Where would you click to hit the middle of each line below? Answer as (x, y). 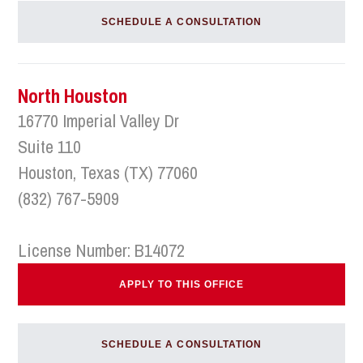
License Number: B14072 (102, 250)
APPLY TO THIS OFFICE (181, 284)
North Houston (73, 96)
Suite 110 (50, 147)
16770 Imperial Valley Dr (99, 121)
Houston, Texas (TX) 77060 (108, 173)
